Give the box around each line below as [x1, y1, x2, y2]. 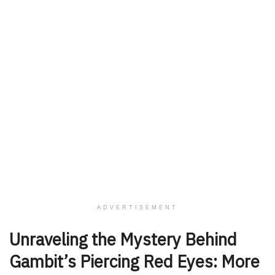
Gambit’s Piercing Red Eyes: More [9, 250, 260, 273]
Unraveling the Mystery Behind [9, 228, 237, 250]
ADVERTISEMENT [97, 204, 178, 211]
